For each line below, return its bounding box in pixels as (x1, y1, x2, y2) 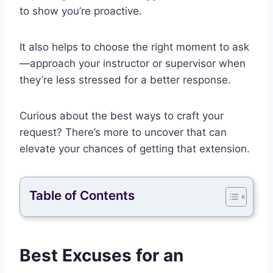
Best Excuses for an (19, 245, 183, 266)
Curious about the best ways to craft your (19, 110, 224, 122)
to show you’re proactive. (19, 5, 142, 18)
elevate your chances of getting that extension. (19, 143, 250, 155)
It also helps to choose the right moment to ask (19, 41, 249, 54)
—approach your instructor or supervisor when (19, 57, 246, 70)
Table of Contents (29, 188, 135, 204)
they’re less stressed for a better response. (19, 74, 231, 87)
